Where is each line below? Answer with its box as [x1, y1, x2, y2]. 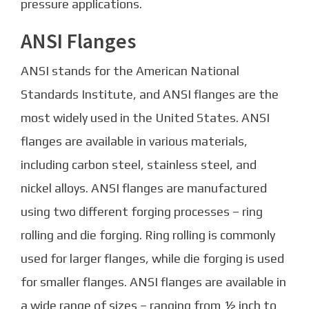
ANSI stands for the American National [21, 63, 239, 79]
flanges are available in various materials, [21, 134, 248, 149]
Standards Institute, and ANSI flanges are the [21, 87, 279, 102]
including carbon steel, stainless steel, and [21, 157, 257, 172]
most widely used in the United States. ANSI [21, 110, 270, 126]
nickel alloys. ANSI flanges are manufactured [21, 181, 267, 196]
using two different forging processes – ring [21, 204, 263, 219]
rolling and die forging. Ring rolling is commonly [21, 228, 275, 243]
